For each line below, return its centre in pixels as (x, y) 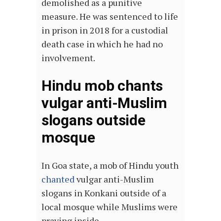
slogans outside (93, 120)
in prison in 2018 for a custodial (105, 30)
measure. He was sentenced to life (110, 16)
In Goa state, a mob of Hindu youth (110, 165)
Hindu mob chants (102, 85)
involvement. (69, 57)
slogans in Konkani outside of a (104, 193)
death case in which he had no (102, 44)
